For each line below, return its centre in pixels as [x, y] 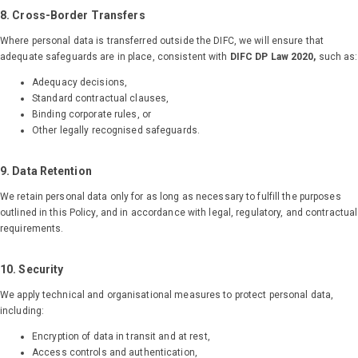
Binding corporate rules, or [92, 115]
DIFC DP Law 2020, [273, 57]
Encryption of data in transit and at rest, [121, 337]
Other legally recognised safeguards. [116, 131]
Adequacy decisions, [80, 83]
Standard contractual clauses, [101, 99]
